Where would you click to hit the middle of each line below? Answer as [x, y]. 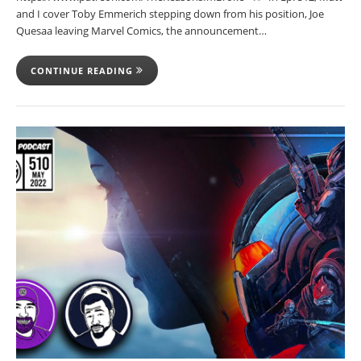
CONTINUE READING [83, 71]
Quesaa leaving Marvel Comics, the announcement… [141, 31]
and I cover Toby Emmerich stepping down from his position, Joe [170, 14]
